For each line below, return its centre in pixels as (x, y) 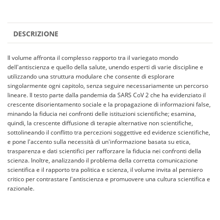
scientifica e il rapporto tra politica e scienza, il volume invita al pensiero (105, 169)
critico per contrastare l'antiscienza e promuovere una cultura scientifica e (109, 179)
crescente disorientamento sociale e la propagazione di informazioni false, (109, 104)
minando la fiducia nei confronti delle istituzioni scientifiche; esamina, (102, 113)
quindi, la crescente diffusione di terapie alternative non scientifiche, (100, 123)
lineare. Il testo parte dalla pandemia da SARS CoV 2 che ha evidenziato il (107, 95)
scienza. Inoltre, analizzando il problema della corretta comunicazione (103, 160)
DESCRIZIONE (36, 33)
